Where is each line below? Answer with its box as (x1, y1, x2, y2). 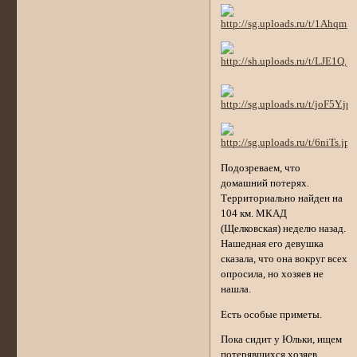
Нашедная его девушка (221, 237, 324, 249)
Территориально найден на (221, 192, 343, 204)
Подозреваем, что (221, 162, 301, 174)
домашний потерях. (221, 177, 310, 189)
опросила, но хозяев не (221, 268, 324, 280)
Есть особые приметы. (221, 308, 323, 320)
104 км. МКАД (221, 207, 288, 219)
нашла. (221, 283, 252, 295)
